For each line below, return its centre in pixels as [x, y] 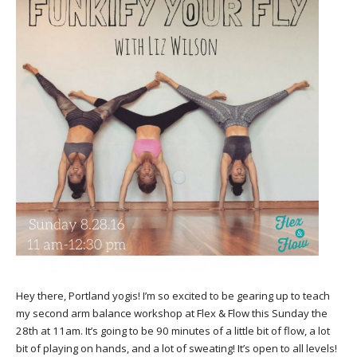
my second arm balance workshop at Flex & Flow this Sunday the [172, 314]
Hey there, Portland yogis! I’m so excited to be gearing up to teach [173, 296]
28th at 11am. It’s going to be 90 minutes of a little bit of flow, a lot [173, 331]
